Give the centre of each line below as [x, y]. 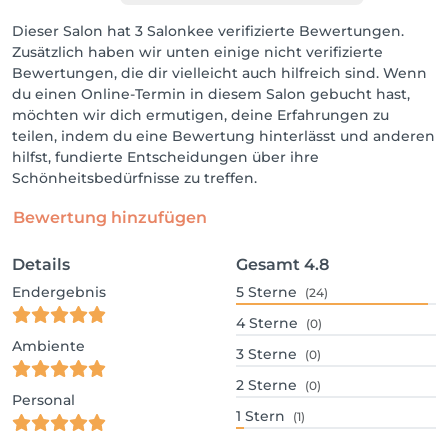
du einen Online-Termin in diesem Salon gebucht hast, [211, 94]
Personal [43, 400]
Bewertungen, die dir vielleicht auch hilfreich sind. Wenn [219, 73]
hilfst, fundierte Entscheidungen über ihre [165, 157]
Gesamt [268, 264]
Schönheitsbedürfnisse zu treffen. [134, 178]
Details [41, 264]
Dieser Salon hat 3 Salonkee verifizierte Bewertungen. [208, 31]
